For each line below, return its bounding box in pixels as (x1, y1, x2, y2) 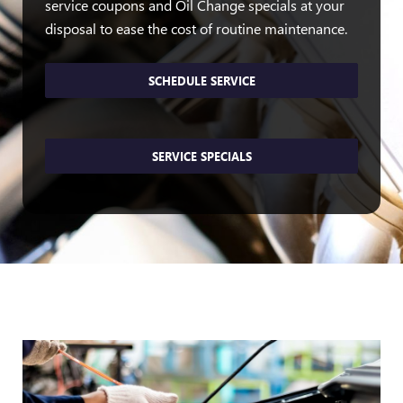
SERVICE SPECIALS (151, 148, 252, 165)
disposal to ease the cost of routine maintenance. (45, 19, 347, 39)
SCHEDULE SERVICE (148, 73, 255, 89)
